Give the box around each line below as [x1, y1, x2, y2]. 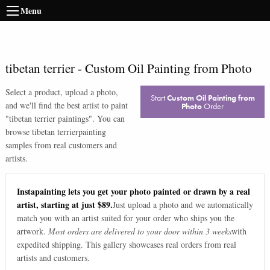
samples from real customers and [5, 139, 117, 151]
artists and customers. [16, 252, 90, 264]
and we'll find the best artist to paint [5, 99, 128, 111]
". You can [88, 113, 125, 124]
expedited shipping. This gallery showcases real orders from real [16, 239, 236, 251]
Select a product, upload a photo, [5, 86, 118, 98]
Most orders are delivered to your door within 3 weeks [48, 225, 231, 237]
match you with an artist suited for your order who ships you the [16, 212, 234, 224]
